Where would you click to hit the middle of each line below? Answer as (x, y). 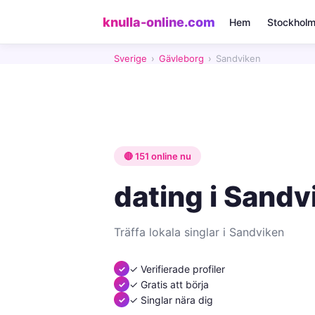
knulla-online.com (159, 22)
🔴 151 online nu (157, 156)
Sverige (130, 58)
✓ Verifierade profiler (177, 269)
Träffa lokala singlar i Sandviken (199, 232)
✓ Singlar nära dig (171, 300)
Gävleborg (181, 58)
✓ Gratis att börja (169, 284)
